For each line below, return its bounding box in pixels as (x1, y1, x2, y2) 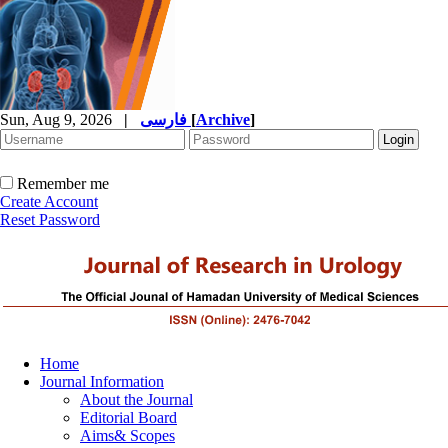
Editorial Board (80, 409, 177, 426)
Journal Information (40, 373, 164, 390)
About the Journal (80, 391, 193, 408)
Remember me (17, 175, 109, 192)
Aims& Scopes (80, 427, 175, 444)
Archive (196, 111, 250, 128)
